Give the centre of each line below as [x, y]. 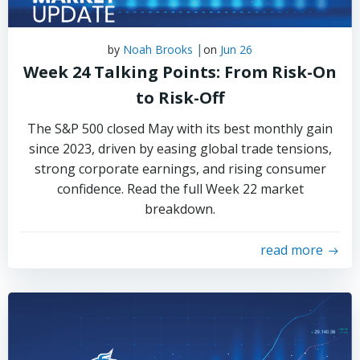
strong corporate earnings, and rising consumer [180, 169]
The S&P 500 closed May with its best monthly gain [180, 129]
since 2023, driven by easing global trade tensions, [180, 149]
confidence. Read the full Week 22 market [180, 189]
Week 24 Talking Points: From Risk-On [180, 72]
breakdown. [180, 209]
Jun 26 [236, 49]
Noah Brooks [158, 49]
